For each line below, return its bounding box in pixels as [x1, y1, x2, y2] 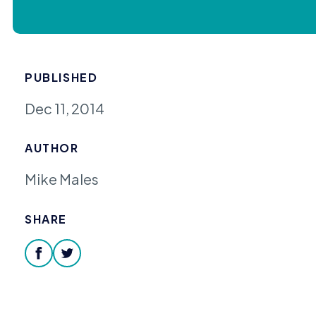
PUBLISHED [25, 69, 98, 85]
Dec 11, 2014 [25, 99, 105, 117]
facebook [38, 255, 106, 273]
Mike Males [25, 170, 99, 188]
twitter [66, 255, 113, 273]
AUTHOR [25, 140, 79, 156]
